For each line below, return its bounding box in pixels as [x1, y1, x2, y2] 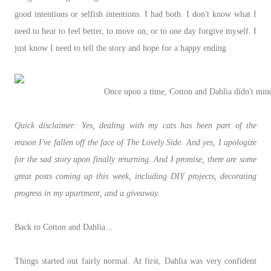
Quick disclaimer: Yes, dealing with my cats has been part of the [15, 120, 256, 130]
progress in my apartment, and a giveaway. [15, 188, 162, 198]
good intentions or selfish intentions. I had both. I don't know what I [15, 9, 256, 19]
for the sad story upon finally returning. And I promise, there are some [15, 154, 256, 164]
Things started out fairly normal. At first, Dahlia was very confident [15, 256, 256, 266]
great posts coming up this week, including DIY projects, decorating [15, 171, 256, 181]
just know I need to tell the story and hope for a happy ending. [15, 43, 229, 53]
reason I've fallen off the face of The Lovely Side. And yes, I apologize [15, 137, 256, 147]
